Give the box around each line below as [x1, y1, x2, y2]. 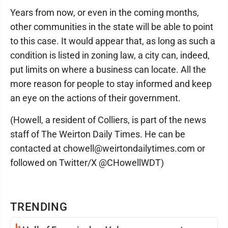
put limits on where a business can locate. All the [10, 64, 206, 75]
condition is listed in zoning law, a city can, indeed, [10, 50, 210, 61]
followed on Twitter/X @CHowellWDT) [10, 157, 164, 168]
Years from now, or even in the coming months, [10, 7, 199, 18]
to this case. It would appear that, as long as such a [10, 36, 215, 47]
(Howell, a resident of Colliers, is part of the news [10, 115, 206, 126]
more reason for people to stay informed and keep [10, 78, 212, 90]
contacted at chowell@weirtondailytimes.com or [10, 143, 205, 154]
